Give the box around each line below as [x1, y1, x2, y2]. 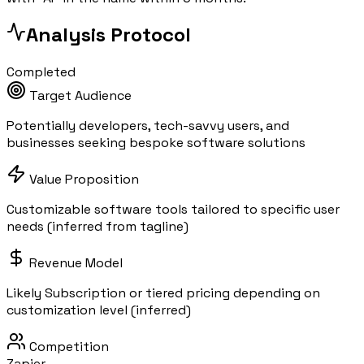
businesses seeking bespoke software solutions [6, 134, 305, 152]
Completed [6, 63, 76, 81]
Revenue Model [26, 254, 123, 272]
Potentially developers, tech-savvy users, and [6, 117, 289, 135]
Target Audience [26, 87, 132, 105]
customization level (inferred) [6, 301, 191, 319]
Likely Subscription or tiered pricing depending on [6, 284, 320, 302]
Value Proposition [26, 171, 139, 188]
